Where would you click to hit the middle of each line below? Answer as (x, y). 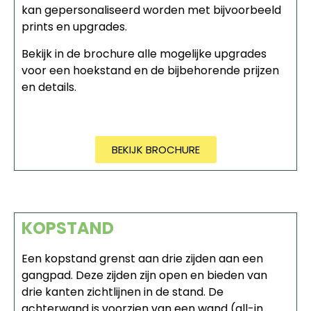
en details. (49, 87)
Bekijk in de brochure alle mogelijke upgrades (144, 53)
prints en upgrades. (74, 27)
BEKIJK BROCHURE (155, 150)
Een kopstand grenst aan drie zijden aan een (142, 259)
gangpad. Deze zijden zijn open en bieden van (144, 276)
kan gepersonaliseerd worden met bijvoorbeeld (151, 10)
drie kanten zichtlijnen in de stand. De (123, 292)
